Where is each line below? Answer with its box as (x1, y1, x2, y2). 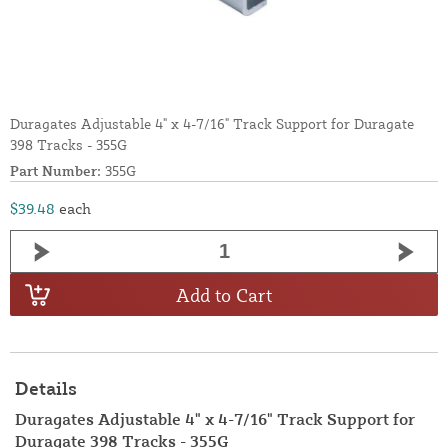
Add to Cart (176, 283, 272, 306)
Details (15, 377, 77, 400)
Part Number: (10, 162, 101, 180)
